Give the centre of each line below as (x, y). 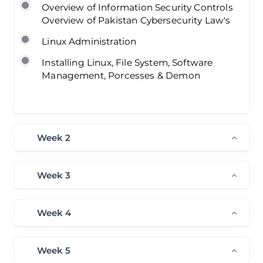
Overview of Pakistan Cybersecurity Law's (136, 20)
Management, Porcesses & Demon (121, 75)
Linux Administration (89, 41)
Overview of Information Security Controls (137, 7)
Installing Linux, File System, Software (127, 62)
